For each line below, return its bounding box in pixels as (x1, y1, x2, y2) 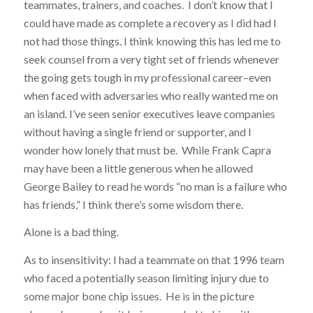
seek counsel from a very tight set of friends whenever (23, 52, 279, 66)
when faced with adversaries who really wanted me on (23, 88, 278, 102)
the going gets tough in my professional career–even (23, 70, 271, 84)
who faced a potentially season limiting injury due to (23, 270, 269, 284)
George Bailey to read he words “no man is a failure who (23, 179, 287, 193)
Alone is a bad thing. (23, 225, 119, 239)
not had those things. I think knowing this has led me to (23, 34, 281, 48)
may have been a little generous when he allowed (23, 161, 253, 175)
